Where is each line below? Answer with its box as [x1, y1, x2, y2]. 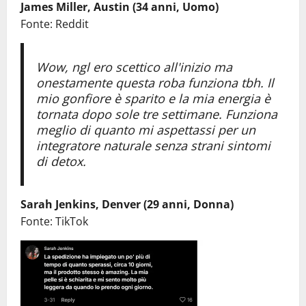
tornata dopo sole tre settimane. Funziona [36, 105, 277, 122]
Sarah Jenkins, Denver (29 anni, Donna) [20, 196, 234, 212]
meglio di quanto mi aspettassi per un [36, 121, 255, 138]
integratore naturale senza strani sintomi [36, 137, 270, 154]
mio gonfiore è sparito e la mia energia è [36, 89, 270, 107]
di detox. [36, 152, 86, 169]
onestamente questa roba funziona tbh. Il [36, 74, 274, 91]
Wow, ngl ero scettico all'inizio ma [36, 58, 232, 75]
